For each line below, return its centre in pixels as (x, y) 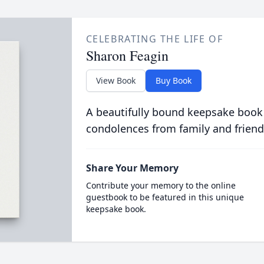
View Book (115, 80)
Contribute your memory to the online (161, 185)
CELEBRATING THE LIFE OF (154, 39)
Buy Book (173, 80)
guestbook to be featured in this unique (165, 197)
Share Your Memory (132, 168)
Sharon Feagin (127, 55)
